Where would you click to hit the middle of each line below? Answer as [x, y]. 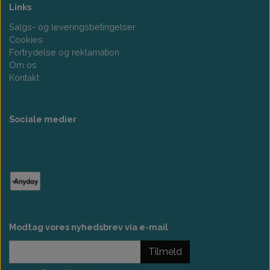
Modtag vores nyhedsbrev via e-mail [89, 227]
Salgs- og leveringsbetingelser [72, 27]
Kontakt [24, 77]
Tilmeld [165, 251]
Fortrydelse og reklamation [64, 52]
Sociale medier [43, 119]
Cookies [26, 39]
